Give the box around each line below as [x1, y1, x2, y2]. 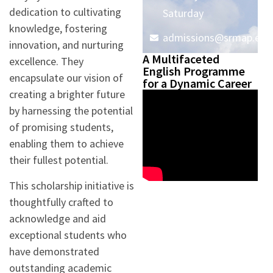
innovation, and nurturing [9, 38, 124, 52]
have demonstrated [9, 244, 99, 259]
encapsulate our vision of [9, 71, 123, 85]
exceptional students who [9, 228, 127, 243]
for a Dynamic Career [143, 76, 252, 91]
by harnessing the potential [9, 104, 133, 118]
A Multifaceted [143, 51, 219, 67]
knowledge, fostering [9, 21, 107, 36]
